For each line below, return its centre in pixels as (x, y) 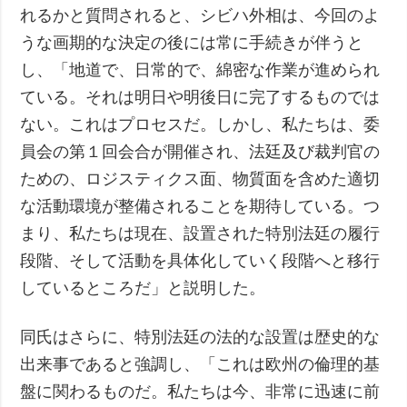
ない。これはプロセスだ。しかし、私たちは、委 (200, 124)
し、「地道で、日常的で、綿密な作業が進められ (200, 69)
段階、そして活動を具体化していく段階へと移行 (200, 260)
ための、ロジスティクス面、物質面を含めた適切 (200, 179)
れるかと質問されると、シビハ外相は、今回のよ (200, 15)
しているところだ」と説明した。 (143, 288)
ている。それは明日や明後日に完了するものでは (200, 97)
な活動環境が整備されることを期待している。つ (200, 206)
